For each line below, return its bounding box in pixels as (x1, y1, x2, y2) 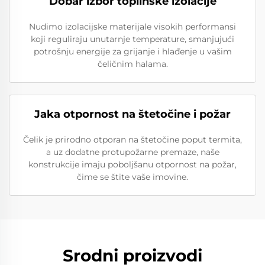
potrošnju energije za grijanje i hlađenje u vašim (33, 46, 232, 57)
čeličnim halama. (97, 59, 168, 70)
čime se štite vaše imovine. (77, 172, 188, 183)
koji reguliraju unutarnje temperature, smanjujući (31, 34, 234, 45)
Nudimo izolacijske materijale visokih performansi (29, 21, 236, 33)
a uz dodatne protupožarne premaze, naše (46, 147, 219, 158)
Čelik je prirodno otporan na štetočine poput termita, (23, 134, 242, 146)
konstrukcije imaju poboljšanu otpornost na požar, (28, 159, 237, 170)
